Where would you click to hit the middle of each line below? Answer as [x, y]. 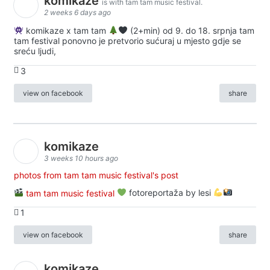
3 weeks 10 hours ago [81, 159]
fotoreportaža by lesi [170, 193]
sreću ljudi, [35, 51]
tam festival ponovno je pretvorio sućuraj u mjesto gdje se [127, 40]
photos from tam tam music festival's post [96, 175]
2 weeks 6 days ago [77, 12]
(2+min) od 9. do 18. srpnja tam [191, 30]
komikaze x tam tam [66, 30]
